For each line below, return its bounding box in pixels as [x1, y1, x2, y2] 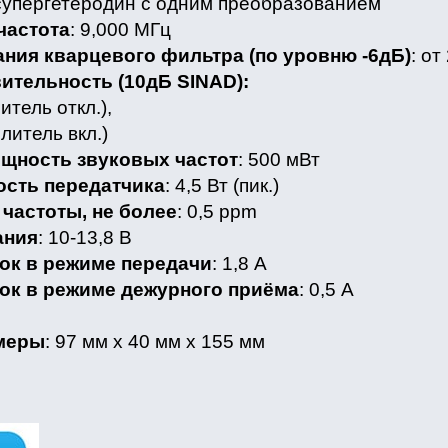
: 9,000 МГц [69, 19, 171, 41]
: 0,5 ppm [176, 201, 257, 223]
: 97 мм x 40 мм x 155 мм [44, 331, 265, 353]
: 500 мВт [237, 149, 320, 171]
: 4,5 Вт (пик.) [164, 175, 279, 197]
